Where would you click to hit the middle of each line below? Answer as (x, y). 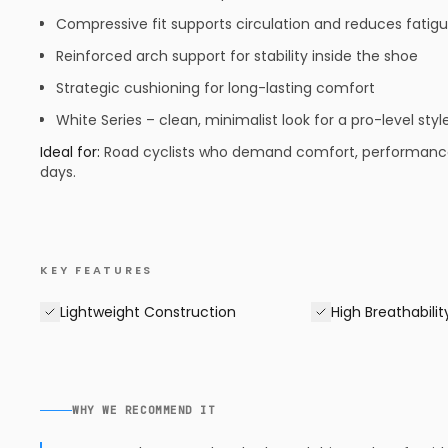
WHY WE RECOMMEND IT (144, 410)
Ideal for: (70, 152)
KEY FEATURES (96, 270)
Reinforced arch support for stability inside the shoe (237, 56)
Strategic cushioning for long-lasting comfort (215, 88)
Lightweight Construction (148, 312)
